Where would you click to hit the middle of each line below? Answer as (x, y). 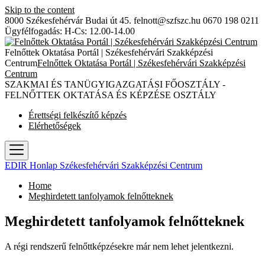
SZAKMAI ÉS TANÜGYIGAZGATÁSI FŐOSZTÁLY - (115, 84)
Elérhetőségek (55, 126)
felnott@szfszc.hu (167, 20)
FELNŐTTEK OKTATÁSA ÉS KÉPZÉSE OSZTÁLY (111, 95)
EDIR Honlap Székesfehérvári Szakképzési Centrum (104, 165)
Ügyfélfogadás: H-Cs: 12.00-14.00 (70, 31)
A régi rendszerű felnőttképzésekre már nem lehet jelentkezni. (119, 246)
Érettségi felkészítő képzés (77, 115)
